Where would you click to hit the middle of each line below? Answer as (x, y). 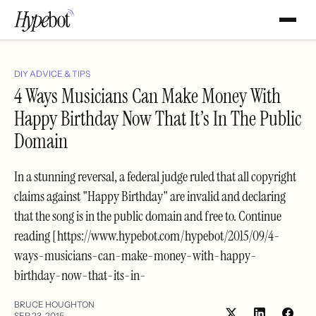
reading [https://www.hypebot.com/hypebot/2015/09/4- (147, 235)
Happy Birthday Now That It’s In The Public (158, 119)
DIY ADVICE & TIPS (52, 74)
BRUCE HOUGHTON (54, 304)
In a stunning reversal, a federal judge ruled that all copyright (155, 176)
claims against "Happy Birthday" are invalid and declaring (150, 196)
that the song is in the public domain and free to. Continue (148, 215)
